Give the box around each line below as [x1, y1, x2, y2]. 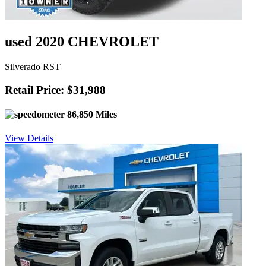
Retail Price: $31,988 [5, 83, 106, 96]
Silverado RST [5, 62, 61, 72]
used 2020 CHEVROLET [5, 34, 159, 50]
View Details [5, 132, 53, 143]
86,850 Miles [65, 109, 117, 120]
